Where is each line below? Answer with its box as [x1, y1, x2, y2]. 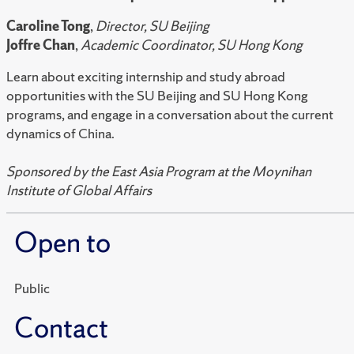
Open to [14, 224, 111, 262]
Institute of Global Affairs [6, 181, 154, 200]
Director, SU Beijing [96, 17, 209, 36]
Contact [14, 310, 108, 347]
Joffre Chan [6, 36, 75, 55]
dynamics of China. [6, 124, 115, 143]
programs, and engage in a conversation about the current [6, 105, 333, 124]
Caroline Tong [6, 17, 90, 36]
